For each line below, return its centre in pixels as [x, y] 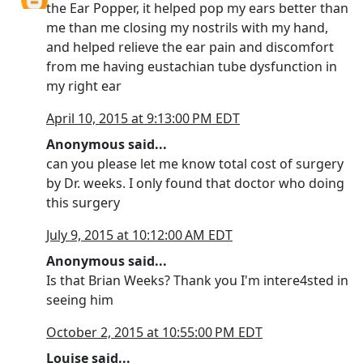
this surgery [83, 203]
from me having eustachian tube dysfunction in [192, 66]
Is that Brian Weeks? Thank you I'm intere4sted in [197, 280]
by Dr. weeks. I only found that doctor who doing [195, 183]
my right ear [84, 86]
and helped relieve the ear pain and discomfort [190, 47]
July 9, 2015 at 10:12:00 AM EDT [139, 235]
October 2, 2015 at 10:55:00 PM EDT [154, 332]
